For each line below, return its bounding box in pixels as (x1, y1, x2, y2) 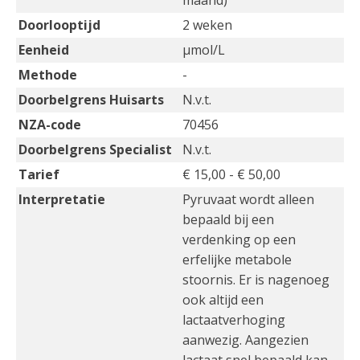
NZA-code (18, 116, 81, 133)
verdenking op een (182, 231, 296, 248)
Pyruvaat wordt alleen (182, 190, 314, 208)
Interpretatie (18, 190, 105, 208)
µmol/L (182, 41, 225, 59)
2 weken (182, 16, 232, 34)
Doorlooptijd (18, 16, 100, 34)
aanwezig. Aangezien (182, 331, 309, 349)
